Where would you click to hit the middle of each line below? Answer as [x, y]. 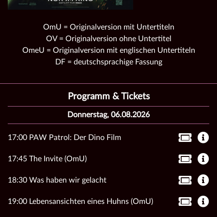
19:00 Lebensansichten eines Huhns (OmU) [80, 201]
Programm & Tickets [108, 96]
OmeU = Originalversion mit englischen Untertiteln [108, 50]
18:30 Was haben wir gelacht [57, 180]
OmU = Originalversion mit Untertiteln [108, 27]
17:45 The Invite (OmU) [47, 159]
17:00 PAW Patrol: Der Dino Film [64, 137]
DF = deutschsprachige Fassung [108, 62]
